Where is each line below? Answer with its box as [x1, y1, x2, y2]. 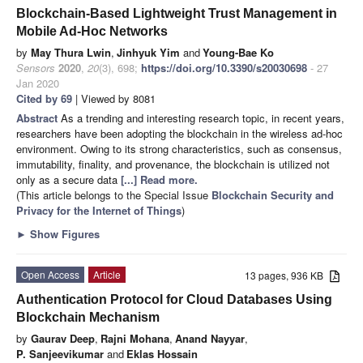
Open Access [21, 267, 79, 282]
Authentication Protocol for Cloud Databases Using [16, 293, 332, 307]
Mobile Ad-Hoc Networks [16, 24, 168, 39]
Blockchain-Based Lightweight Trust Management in [16, 6, 337, 21]
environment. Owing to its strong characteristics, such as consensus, [16, 141, 342, 157]
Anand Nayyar [175, 331, 245, 347]
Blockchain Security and [211, 187, 334, 203]
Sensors [16, 60, 55, 76]
